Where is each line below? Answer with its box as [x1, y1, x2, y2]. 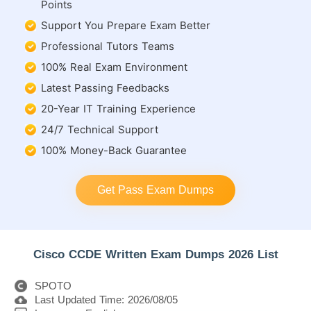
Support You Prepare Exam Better [41, 19, 210, 32]
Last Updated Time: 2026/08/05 [35, 294, 178, 305]
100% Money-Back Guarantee [41, 144, 187, 157]
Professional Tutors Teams [41, 40, 174, 53]
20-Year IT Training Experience [41, 102, 196, 115]
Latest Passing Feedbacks [41, 81, 169, 94]
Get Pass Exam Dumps [97, 184, 214, 196]
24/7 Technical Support [41, 123, 158, 136]
